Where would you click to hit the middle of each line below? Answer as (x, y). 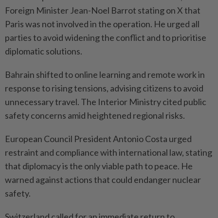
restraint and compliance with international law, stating (109, 152)
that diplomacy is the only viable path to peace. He (99, 166)
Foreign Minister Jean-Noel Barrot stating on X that (103, 10)
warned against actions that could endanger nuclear (103, 179)
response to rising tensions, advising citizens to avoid (104, 88)
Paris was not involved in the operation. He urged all (102, 24)
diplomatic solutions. (44, 51)
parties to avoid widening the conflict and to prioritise (106, 37)
